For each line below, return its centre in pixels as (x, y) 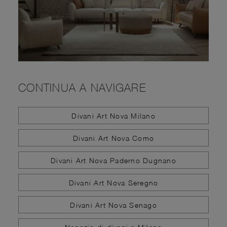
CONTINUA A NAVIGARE (82, 88)
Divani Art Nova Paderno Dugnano (113, 160)
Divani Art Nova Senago (113, 205)
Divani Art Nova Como (113, 138)
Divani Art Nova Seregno (113, 182)
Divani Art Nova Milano (113, 116)
